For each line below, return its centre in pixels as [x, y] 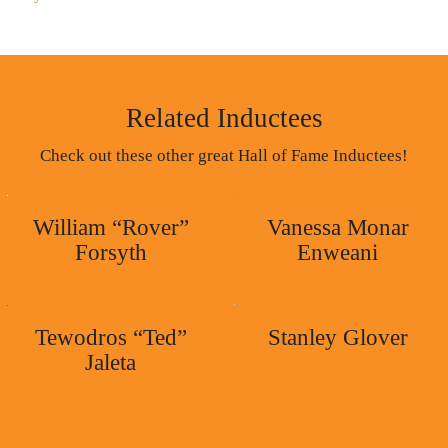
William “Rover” [110, 227]
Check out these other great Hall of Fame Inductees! [224, 155]
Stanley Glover [337, 337]
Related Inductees [224, 118]
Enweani [337, 252]
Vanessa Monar [337, 227]
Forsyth [110, 252]
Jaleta [110, 362]
